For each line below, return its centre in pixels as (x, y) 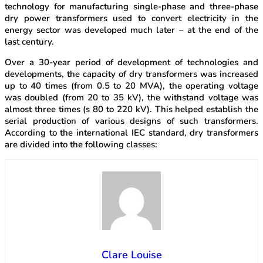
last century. (29, 42)
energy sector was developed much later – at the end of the (131, 30)
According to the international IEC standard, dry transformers (131, 133)
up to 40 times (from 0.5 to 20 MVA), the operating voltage (131, 86)
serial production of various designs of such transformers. (131, 121)
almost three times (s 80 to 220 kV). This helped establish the (131, 109)
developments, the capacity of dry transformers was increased (131, 74)
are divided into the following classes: (81, 145)
